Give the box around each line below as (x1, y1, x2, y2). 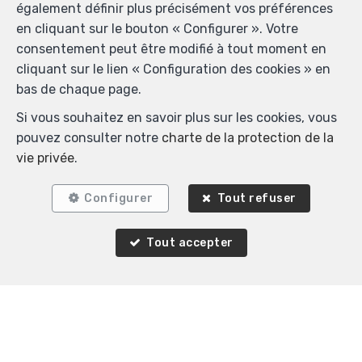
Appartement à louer (28, 160, 154, 176)
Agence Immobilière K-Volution (78, 301, 284, 320)
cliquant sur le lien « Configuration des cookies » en (16, 61, 330, 77)
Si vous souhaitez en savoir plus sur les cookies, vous (16, 110, 337, 125)
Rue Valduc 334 (128, 322, 234, 340)
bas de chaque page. (16, 82, 141, 97)
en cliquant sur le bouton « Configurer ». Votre (16, 21, 298, 36)
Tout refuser (217, 192, 297, 205)
